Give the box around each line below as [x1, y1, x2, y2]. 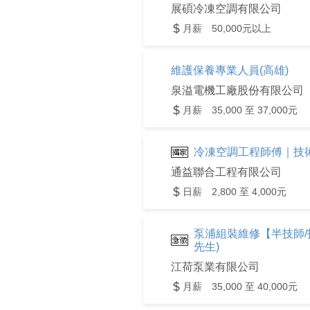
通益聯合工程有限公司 [171, 166, 282, 178]
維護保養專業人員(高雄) [171, 64, 289, 76]
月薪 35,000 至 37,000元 [183, 104, 298, 116]
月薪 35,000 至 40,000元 [183, 281, 298, 292]
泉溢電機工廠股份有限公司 [171, 84, 304, 96]
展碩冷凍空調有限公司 [171, 3, 282, 15]
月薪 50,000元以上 [183, 23, 271, 34]
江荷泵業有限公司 [171, 261, 259, 273]
